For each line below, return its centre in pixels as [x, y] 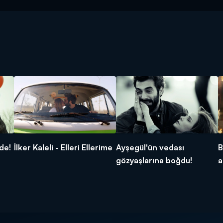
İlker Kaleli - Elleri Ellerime [63, 148]
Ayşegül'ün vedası [150, 148]
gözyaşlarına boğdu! [154, 161]
